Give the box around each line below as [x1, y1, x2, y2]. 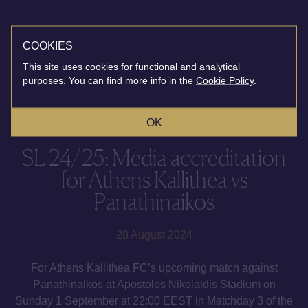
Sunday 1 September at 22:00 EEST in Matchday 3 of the [15, 295, 293, 307]
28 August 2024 [115, 229, 192, 241]
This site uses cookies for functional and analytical [23, 60, 240, 72]
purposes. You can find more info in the [23, 74, 193, 86]
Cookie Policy [196, 74, 254, 86]
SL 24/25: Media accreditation [22, 144, 286, 171]
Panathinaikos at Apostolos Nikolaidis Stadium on [32, 278, 276, 290]
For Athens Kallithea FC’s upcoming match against [30, 262, 278, 274]
